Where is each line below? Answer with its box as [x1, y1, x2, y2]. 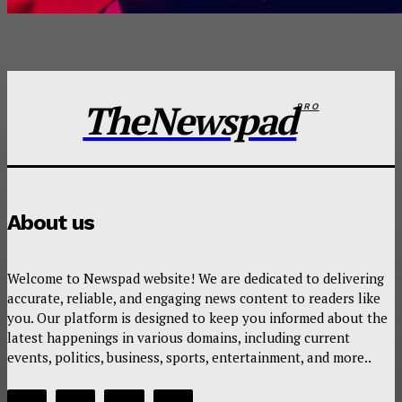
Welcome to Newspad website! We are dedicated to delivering [7, 268, 384, 287]
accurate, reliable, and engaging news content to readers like [7, 288, 380, 307]
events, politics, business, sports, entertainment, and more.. [7, 347, 371, 366]
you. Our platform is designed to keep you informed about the [7, 308, 388, 327]
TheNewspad [83, 94, 297, 145]
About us [7, 209, 94, 235]
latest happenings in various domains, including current [7, 328, 350, 346]
